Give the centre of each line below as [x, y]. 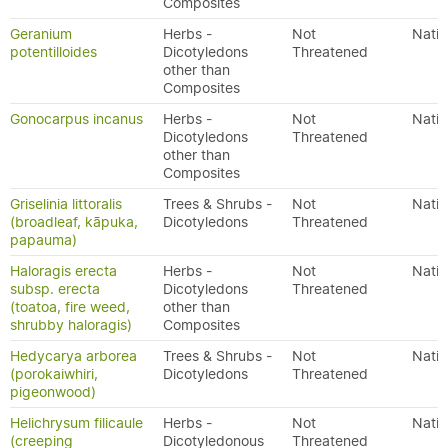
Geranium [41, 34]
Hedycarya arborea [73, 356]
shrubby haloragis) [71, 325]
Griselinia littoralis [66, 204]
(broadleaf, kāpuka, [74, 222]
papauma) [43, 240]
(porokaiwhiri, [54, 374]
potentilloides [53, 52]
